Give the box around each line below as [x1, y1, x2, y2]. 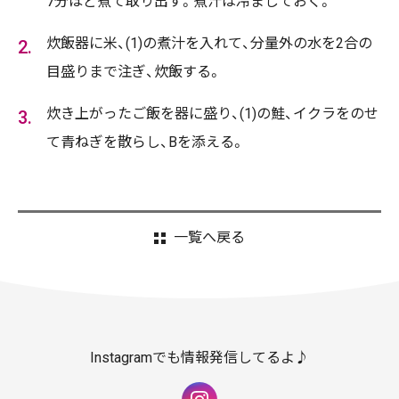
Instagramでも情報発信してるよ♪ [90, 349, 309, 367]
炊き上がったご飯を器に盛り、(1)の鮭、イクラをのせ [46, 105, 379, 122]
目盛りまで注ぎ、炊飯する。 [46, 63, 222, 80]
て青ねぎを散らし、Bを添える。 [46, 134, 245, 151]
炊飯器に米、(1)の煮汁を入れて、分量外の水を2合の [46, 35, 372, 52]
